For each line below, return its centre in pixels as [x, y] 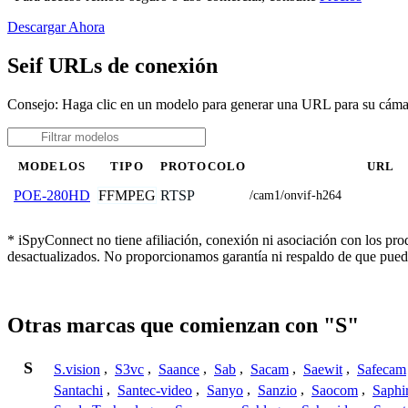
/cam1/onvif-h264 [296, 195]
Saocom [335, 390]
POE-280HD [52, 195]
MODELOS [52, 166]
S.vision [77, 369]
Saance [179, 369]
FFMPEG [127, 195]
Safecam [382, 369]
